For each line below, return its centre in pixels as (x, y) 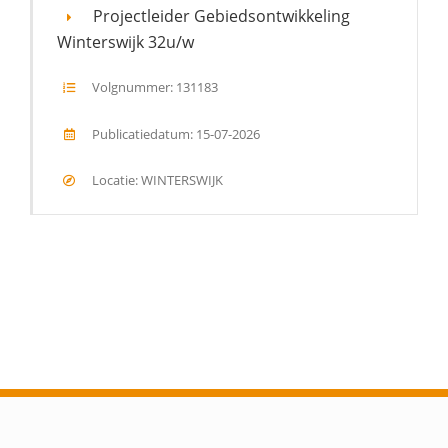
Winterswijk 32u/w (125, 42)
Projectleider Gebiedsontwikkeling (221, 15)
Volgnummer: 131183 (153, 87)
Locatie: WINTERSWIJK (155, 180)
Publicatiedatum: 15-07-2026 (174, 133)
